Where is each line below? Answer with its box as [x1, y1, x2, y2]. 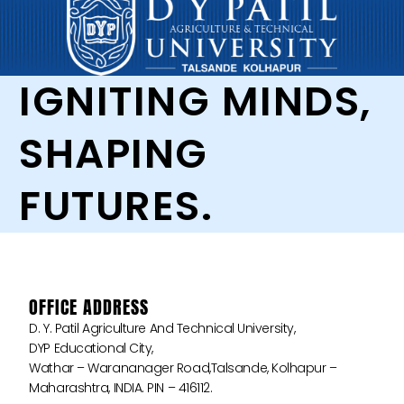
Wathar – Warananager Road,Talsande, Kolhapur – [29, 359, 337, 378]
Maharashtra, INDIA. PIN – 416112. [29, 379, 213, 398]
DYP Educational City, [29, 339, 153, 358]
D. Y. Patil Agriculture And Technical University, [29, 319, 296, 338]
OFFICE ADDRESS [29, 293, 150, 322]
